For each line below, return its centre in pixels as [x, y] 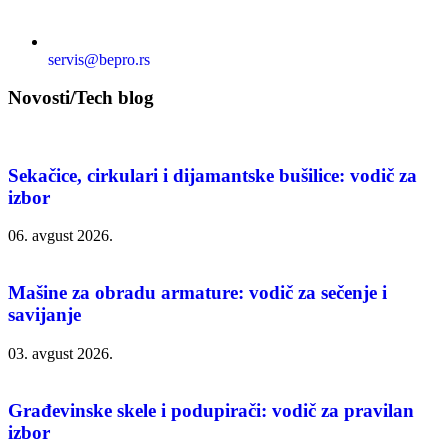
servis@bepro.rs [99, 59]
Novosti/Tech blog [81, 98]
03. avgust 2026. [60, 353]
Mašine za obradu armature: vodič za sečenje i [197, 293]
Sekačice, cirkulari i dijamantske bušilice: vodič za [212, 175]
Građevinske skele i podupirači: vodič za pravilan [211, 410]
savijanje [44, 315]
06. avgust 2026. [60, 236]
